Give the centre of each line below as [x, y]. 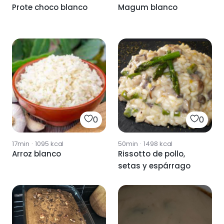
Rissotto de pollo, [151, 153]
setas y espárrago [154, 165]
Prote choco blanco [50, 7]
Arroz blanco [36, 153]
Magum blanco [148, 7]
